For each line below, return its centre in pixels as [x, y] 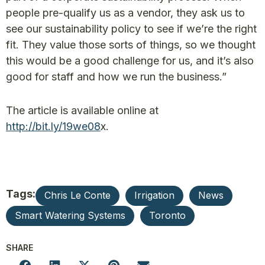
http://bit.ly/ [34, 126]
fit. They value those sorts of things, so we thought [131, 45]
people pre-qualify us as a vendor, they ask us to [125, 13]
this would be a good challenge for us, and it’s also [130, 61]
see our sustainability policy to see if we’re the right [131, 29]
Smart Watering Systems [70, 215]
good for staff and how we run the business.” [116, 77]
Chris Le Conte [77, 195]
